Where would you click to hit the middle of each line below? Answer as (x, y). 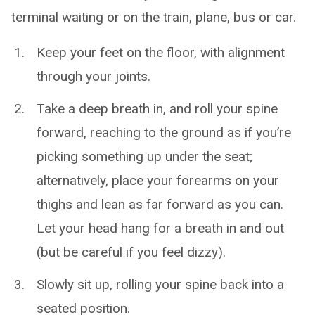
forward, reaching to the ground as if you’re (164, 133)
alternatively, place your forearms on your (158, 181)
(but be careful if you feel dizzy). (131, 252)
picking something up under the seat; (144, 157)
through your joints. (94, 77)
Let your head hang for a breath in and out (160, 229)
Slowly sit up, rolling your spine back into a (160, 285)
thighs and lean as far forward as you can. (160, 205)
